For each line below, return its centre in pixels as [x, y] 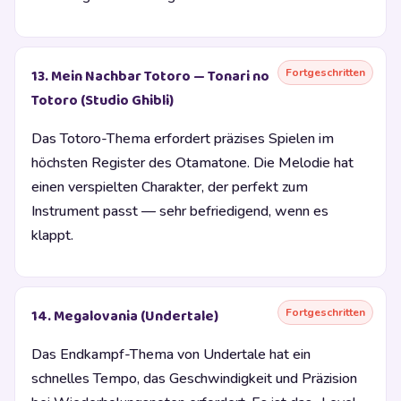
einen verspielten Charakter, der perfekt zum [170, 187]
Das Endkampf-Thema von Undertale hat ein [171, 355]
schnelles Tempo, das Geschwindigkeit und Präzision [194, 379]
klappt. [52, 235]
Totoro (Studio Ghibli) [102, 101]
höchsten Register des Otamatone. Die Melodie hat [192, 163]
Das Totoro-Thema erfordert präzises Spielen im [183, 139]
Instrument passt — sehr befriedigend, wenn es [180, 211]
